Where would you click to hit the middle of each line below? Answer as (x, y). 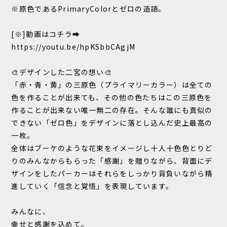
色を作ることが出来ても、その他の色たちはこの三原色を (112, 98)
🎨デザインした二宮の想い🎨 (62, 72)
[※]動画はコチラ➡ (46, 34)
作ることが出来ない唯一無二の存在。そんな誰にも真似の (112, 110)
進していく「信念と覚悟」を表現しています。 (92, 186)
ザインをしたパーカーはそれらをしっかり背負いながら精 (112, 174)
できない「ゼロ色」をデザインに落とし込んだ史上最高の (112, 123)
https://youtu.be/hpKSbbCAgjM (73, 47)
